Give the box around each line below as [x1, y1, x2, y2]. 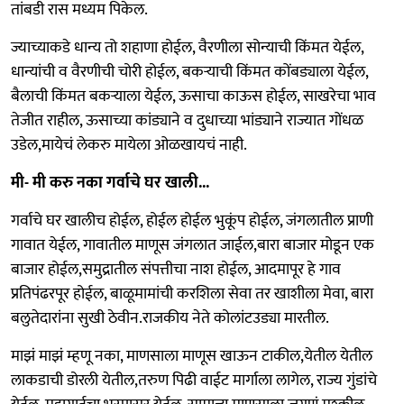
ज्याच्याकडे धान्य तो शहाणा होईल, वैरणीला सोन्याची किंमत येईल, [11, 33, 363, 61]
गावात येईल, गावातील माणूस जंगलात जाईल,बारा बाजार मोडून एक [11, 231, 374, 259]
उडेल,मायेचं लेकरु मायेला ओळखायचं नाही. [11, 131, 247, 159]
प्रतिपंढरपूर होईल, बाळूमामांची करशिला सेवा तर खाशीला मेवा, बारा [11, 280, 373, 308]
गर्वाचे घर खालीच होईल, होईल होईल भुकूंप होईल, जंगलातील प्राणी [11, 207, 373, 234]
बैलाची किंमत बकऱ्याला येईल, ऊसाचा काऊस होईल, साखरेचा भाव [11, 82, 376, 110]
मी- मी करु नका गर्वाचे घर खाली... [11, 169, 209, 197]
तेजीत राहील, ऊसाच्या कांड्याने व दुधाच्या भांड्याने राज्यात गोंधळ [11, 106, 363, 134]
